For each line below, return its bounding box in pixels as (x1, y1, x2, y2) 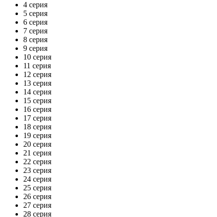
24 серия (23, 174, 51, 183)
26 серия (23, 192, 51, 201)
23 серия (23, 166, 51, 174)
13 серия (23, 78, 51, 87)
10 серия (23, 52, 51, 61)
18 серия (23, 122, 51, 131)
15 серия (23, 96, 51, 105)
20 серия (23, 139, 51, 148)
